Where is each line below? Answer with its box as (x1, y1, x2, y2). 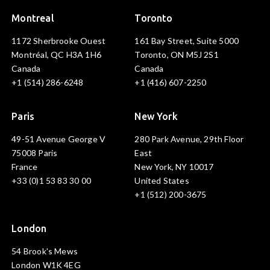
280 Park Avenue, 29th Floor (134, 134, 244, 145)
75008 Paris (11, 148, 58, 159)
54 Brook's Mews (11, 246, 78, 257)
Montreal (11, 13, 54, 24)
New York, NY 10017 (134, 162, 214, 172)
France (11, 162, 38, 172)
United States (134, 175, 189, 186)
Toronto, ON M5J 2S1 (134, 49, 219, 60)
